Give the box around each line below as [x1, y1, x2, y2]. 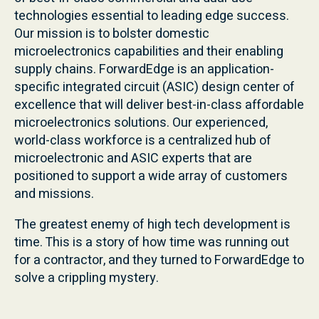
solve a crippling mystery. [14, 268, 159, 288]
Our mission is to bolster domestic [14, 23, 209, 43]
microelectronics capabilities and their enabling [14, 41, 283, 61]
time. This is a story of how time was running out [14, 232, 289, 252]
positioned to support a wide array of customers [14, 166, 288, 186]
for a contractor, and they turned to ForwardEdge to [14, 250, 304, 270]
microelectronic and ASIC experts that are [14, 148, 252, 168]
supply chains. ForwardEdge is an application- [14, 59, 274, 79]
